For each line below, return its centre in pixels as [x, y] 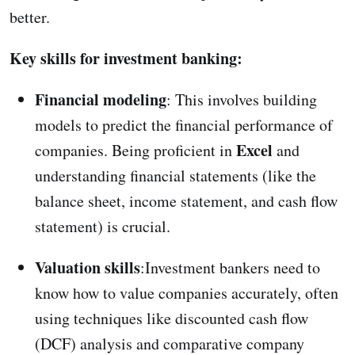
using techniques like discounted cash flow [172, 319]
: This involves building [242, 100]
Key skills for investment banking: [126, 59]
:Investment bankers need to [230, 268]
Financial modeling [101, 100]
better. [30, 17]
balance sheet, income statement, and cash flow [186, 201]
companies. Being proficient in [136, 151]
